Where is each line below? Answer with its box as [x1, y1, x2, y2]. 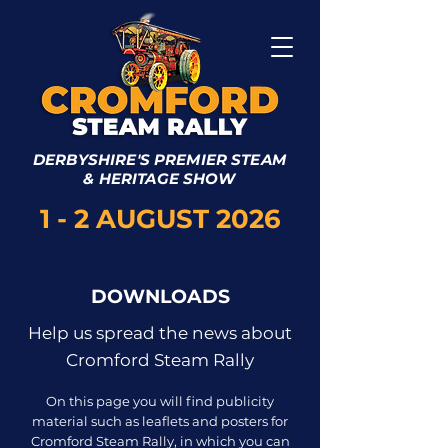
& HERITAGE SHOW [83, 169, 236, 188]
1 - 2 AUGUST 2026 [39, 203, 281, 235]
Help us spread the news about [28, 323, 292, 343]
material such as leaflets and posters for [32, 413, 288, 429]
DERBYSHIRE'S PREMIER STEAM [33, 150, 286, 169]
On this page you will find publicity [46, 393, 274, 409]
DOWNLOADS [90, 285, 230, 308]
